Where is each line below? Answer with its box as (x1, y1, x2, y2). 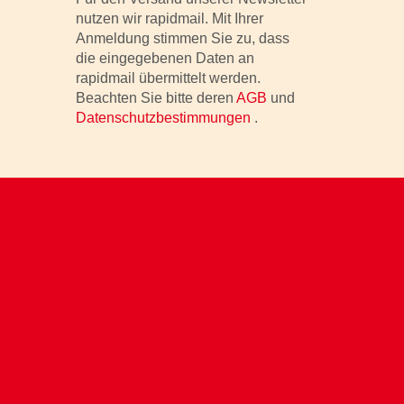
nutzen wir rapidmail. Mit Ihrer (75, 11, 263, 26)
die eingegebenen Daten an (75, 50, 254, 66)
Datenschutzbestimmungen (75, 110, 254, 125)
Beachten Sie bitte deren (75, 90, 236, 106)
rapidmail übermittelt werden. (75, 70, 261, 86)
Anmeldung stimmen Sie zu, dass (75, 31, 289, 46)
